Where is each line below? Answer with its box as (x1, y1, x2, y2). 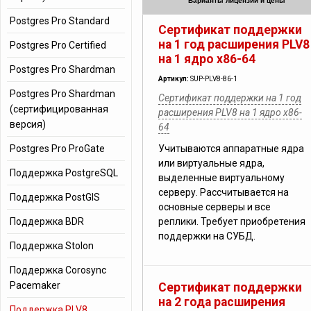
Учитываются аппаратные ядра (158, 143, 304, 154)
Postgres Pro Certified (10, 40, 106, 51)
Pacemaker (10, 280, 60, 291)
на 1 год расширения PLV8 (158, 37, 310, 51)
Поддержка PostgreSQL (10, 167, 118, 178)
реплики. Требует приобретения (158, 216, 305, 227)
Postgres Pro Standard (10, 15, 110, 26)
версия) (10, 119, 46, 130)
